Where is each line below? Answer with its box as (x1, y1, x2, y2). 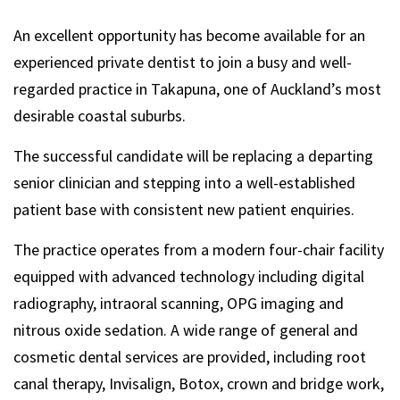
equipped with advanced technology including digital (13, 265, 364, 287)
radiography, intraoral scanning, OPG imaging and (13, 292, 344, 313)
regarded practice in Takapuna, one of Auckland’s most (13, 78, 381, 99)
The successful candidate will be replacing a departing (13, 145, 373, 166)
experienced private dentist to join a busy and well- (13, 51, 352, 72)
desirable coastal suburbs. (13, 104, 186, 126)
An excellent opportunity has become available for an (13, 24, 365, 46)
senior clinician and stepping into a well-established (13, 171, 355, 193)
